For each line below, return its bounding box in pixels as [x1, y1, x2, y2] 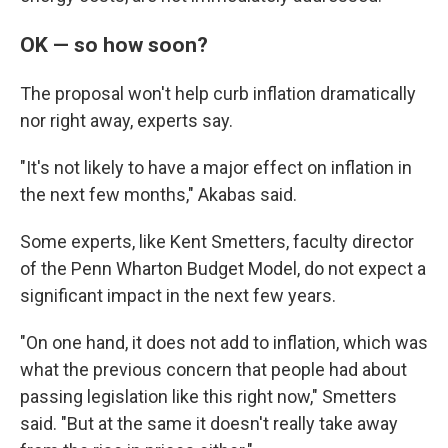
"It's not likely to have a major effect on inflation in [20, 157, 412, 178]
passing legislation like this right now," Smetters [20, 386, 397, 407]
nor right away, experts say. [20, 110, 233, 131]
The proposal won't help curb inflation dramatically [20, 83, 416, 104]
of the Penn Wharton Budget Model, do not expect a [20, 258, 426, 279]
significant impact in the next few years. [20, 285, 336, 306]
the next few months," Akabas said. [20, 184, 297, 205]
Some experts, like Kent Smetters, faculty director [20, 231, 414, 252]
